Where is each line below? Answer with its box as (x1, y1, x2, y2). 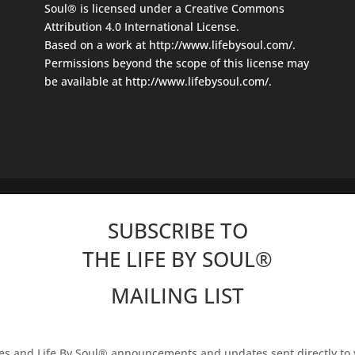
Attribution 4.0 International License (44, 18, 236, 34)
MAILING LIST (111, 281, 244, 310)
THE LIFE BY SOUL (82, 245, 255, 273)
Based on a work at (44, 36, 149, 52)
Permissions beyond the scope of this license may (44, 55, 309, 71)
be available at (44, 73, 125, 89)
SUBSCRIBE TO (107, 216, 248, 245)
